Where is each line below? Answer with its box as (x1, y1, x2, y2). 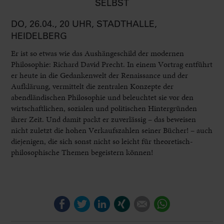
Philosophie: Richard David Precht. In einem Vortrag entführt (11, 58, 213, 70)
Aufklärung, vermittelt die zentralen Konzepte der (11, 80, 174, 92)
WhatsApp (170, 195, 205, 207)
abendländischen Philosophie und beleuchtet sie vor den (11, 91, 194, 103)
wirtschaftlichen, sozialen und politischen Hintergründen (11, 102, 197, 114)
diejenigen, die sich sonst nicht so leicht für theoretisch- (11, 135, 193, 147)
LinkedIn (110, 195, 140, 207)
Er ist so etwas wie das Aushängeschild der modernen (11, 47, 184, 59)
